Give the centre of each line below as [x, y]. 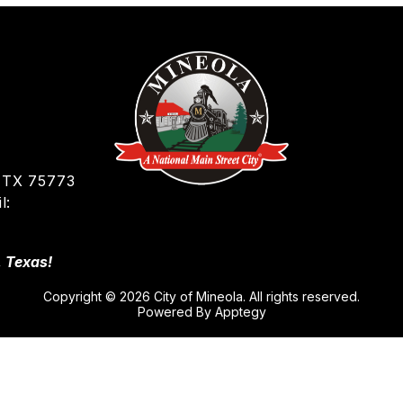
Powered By [176, 312]
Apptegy [240, 312]
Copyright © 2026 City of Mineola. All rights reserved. [201, 296]
